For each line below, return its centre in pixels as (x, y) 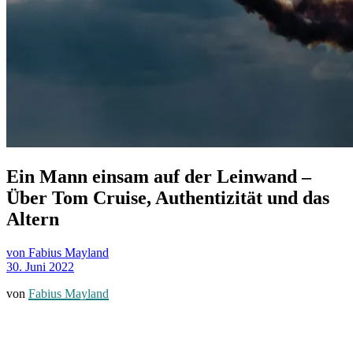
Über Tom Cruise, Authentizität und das (168, 197)
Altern (33, 219)
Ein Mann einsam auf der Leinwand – (159, 176)
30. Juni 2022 (40, 266)
